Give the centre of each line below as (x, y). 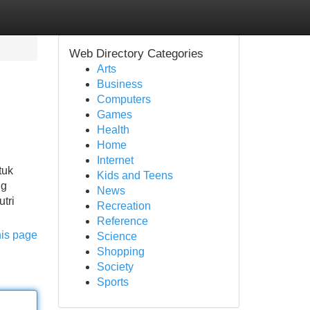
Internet (115, 160)
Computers (124, 99)
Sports (112, 282)
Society (115, 267)
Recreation (124, 206)
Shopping (120, 252)
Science (117, 236)
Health (113, 130)
